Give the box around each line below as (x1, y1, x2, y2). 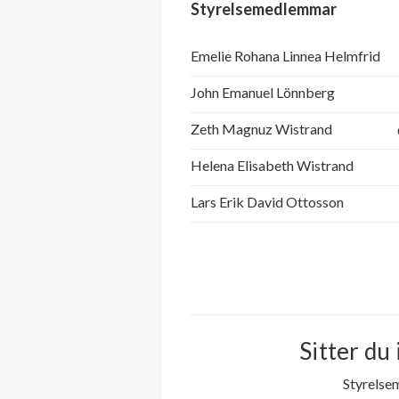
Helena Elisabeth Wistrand (191, 157, 354, 175)
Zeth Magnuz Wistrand (191, 120, 332, 138)
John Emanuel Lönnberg (191, 84, 335, 102)
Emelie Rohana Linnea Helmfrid (191, 47, 380, 65)
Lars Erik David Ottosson (191, 193, 344, 211)
